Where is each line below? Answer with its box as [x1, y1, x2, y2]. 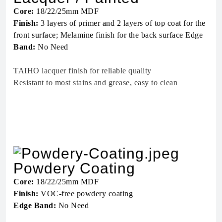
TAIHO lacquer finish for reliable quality [13, 66, 152, 75]
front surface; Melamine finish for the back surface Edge [13, 31, 203, 40]
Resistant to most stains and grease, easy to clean [13, 78, 177, 87]
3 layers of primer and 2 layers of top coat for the [38, 19, 206, 28]
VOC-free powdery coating [38, 189, 133, 198]
